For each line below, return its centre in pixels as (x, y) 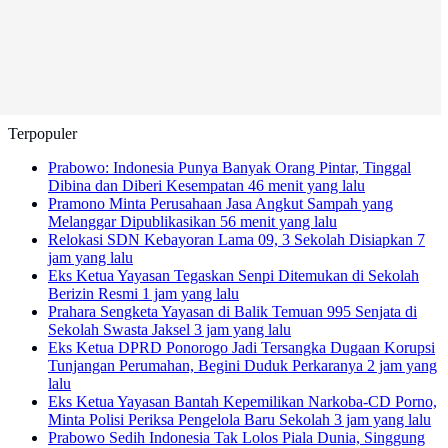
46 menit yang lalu (306, 185)
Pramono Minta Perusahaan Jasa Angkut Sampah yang (220, 203)
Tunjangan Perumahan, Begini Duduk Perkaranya (207, 365)
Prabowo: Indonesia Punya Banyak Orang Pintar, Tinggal (229, 167)
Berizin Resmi (95, 293)
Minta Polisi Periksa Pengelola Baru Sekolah (191, 419)
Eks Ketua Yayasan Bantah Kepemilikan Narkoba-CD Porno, (242, 401)
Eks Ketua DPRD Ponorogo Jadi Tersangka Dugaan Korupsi (241, 347)
